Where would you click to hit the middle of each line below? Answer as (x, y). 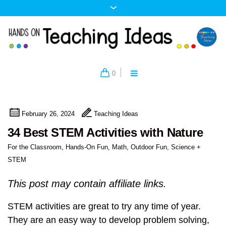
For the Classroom (35, 147)
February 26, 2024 (48, 114)
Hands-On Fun (87, 147)
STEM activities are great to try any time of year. (104, 207)
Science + (186, 147)
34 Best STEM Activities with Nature (105, 133)
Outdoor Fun (149, 147)
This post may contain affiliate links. (89, 184)
